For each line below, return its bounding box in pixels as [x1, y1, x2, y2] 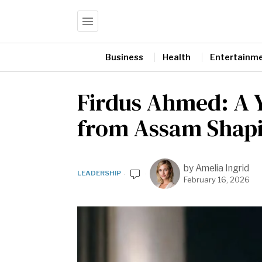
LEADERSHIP [77, 168, 121, 177]
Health [163, 51, 191, 62]
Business [105, 51, 143, 62]
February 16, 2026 [184, 175, 250, 185]
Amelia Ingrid [195, 163, 249, 174]
